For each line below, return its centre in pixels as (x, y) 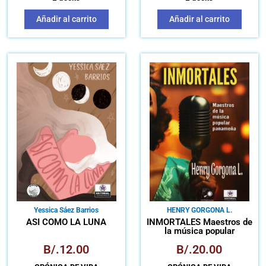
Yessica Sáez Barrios (66, 210)
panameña (199, 240)
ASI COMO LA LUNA (66, 222)
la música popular (199, 231)
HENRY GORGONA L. (199, 210)
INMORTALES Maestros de (199, 222)
